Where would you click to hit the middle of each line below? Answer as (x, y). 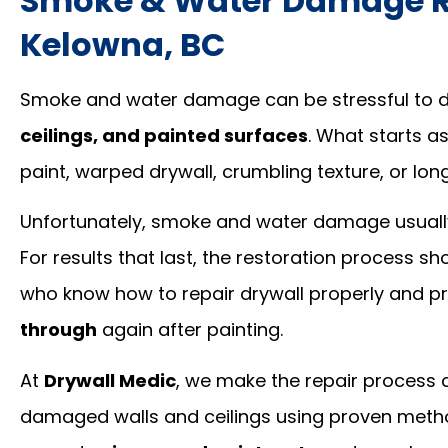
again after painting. (190, 330)
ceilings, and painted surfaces (164, 135)
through (58, 330)
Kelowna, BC (122, 44)
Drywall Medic (110, 380)
